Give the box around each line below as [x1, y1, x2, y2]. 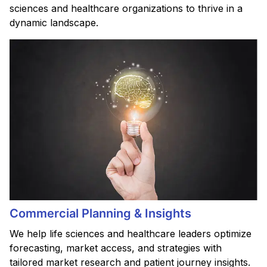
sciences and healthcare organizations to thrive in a [10, 2, 243, 14]
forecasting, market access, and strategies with [10, 241, 222, 254]
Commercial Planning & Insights [10, 206, 191, 221]
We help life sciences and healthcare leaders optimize [10, 227, 252, 240]
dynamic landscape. [10, 16, 98, 29]
